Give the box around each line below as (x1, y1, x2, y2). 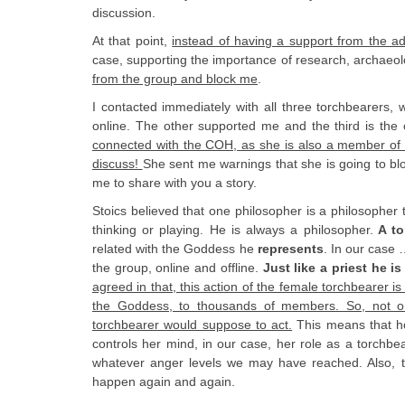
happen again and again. (92, 373, 235, 389)
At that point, (92, 33, 173, 48)
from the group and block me (92, 71, 258, 86)
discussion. (92, 5, 155, 20)
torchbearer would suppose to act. (92, 316, 293, 332)
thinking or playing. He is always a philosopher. (92, 221, 373, 237)
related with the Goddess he (92, 240, 258, 256)
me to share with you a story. (92, 174, 257, 190)
